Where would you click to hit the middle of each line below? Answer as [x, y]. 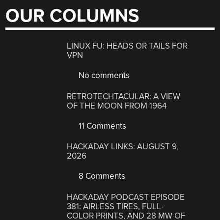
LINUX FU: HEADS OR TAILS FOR [127, 46]
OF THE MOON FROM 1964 [117, 106]
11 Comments [102, 126]
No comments [103, 76]
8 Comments [101, 176]
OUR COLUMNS [72, 16]
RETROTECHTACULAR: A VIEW [124, 96]
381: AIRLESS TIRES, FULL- [115, 206]
